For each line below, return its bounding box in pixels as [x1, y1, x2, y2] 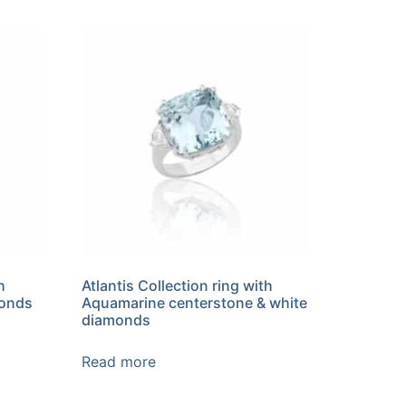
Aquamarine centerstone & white [82, 293, 308, 312]
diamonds [82, 310, 151, 329]
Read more [82, 352, 157, 371]
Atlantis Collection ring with [82, 275, 274, 295]
